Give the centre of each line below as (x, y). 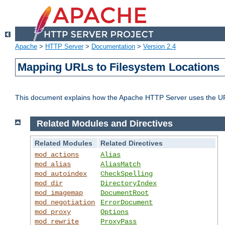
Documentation (113, 47)
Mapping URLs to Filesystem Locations (119, 67)
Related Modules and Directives (104, 124)
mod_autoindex (61, 174)
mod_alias (53, 164)
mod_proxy (53, 212)
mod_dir (49, 183)
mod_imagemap (59, 193)
